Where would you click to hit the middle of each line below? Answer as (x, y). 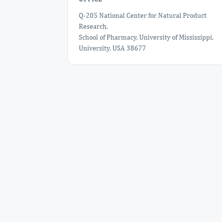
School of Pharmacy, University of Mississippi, (146, 37)
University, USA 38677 (112, 48)
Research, (93, 26)
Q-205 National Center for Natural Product (143, 15)
